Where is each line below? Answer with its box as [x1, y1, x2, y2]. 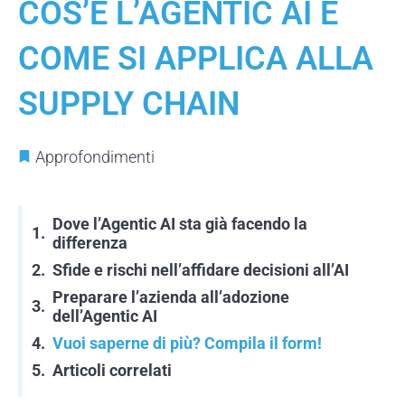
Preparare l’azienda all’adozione [52, 287, 289, 306]
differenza [52, 232, 127, 252]
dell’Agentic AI [52, 306, 157, 325]
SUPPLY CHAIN [18, 84, 240, 123]
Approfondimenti [35, 146, 155, 166]
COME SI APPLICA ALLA [18, 39, 373, 78]
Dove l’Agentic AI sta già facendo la [52, 213, 307, 233]
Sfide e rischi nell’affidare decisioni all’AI [52, 259, 349, 279]
